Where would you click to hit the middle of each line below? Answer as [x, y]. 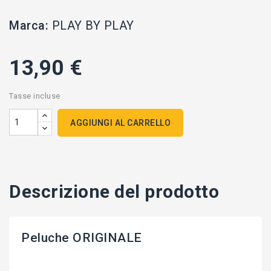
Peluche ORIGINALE [82, 238]
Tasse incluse [35, 96]
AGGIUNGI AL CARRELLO [120, 123]
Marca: [29, 26]
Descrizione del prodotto [114, 192]
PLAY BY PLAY [93, 26]
